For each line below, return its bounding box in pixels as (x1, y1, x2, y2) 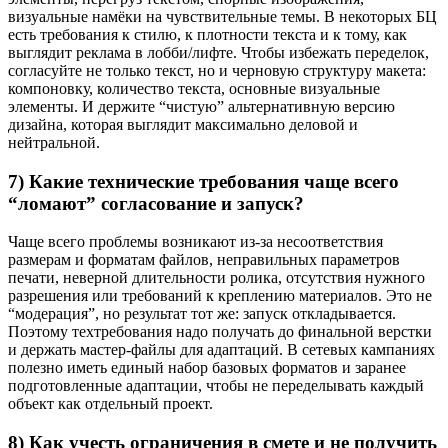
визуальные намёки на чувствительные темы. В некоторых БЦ (8, 7, 437, 25)
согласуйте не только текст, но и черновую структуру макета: (8, 61, 426, 79)
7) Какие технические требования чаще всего (8, 170, 399, 192)
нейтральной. (8, 133, 100, 151)
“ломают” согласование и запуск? (8, 192, 304, 214)
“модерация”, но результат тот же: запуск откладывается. (8, 305, 396, 323)
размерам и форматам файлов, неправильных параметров (8, 251, 400, 269)
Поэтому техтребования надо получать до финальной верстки (8, 323, 432, 341)
